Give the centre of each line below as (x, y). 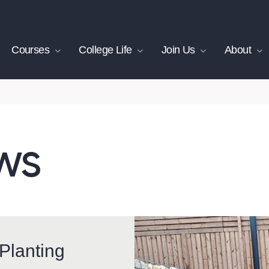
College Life (105, 50)
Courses (31, 50)
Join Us (178, 50)
